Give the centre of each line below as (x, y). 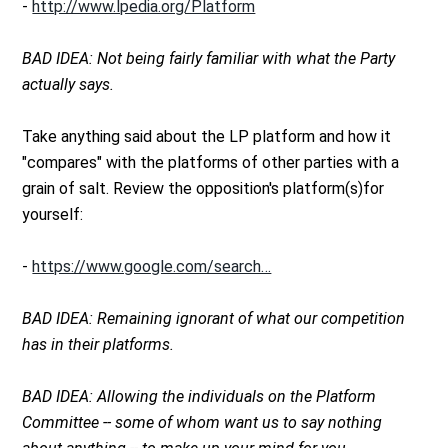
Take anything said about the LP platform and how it (207, 137)
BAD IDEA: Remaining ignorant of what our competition (214, 319)
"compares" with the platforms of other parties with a (211, 163)
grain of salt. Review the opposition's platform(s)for (203, 189)
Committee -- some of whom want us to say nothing (202, 423)
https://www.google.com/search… (152, 267)
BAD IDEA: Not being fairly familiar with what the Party (209, 59)
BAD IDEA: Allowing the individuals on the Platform (199, 397)
